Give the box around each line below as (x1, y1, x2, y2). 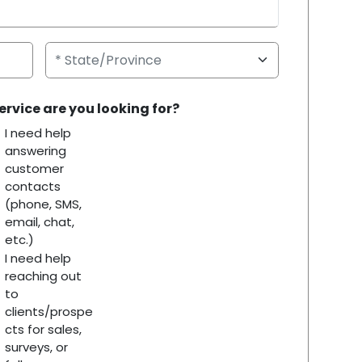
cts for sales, (4, 321, 82, 339)
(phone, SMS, (4, 195, 82, 213)
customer (4, 159, 64, 177)
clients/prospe (4, 303, 93, 321)
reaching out (4, 267, 82, 285)
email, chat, (4, 213, 74, 230)
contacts (4, 177, 61, 195)
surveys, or (4, 339, 68, 356)
